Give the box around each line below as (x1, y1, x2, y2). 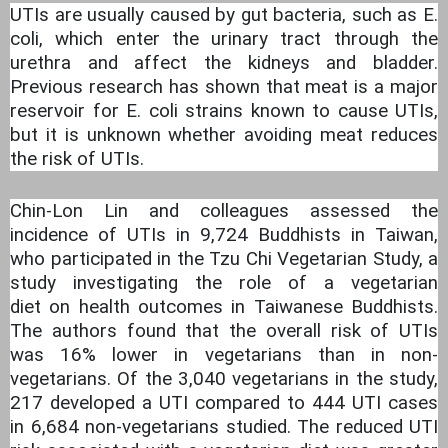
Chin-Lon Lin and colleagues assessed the (10, 200, 438, 223)
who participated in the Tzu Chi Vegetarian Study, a (10, 248, 438, 271)
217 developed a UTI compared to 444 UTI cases (10, 392, 438, 415)
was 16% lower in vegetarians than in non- (10, 344, 438, 367)
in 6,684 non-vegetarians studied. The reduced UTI (10, 416, 438, 439)
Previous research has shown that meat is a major (10, 76, 438, 99)
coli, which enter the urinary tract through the (10, 28, 438, 51)
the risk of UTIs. (10, 148, 144, 171)
